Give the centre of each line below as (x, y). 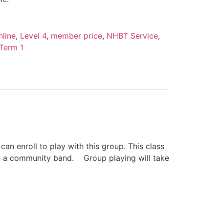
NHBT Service (132, 36)
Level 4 (33, 36)
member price (76, 36)
